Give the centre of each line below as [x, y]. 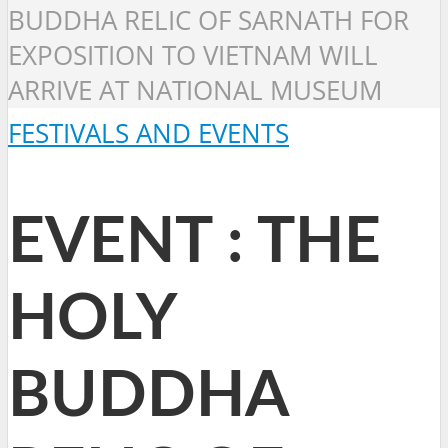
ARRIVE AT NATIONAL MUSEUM [195, 91]
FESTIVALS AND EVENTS [148, 134]
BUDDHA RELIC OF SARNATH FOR [208, 21]
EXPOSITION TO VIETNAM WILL [193, 56]
